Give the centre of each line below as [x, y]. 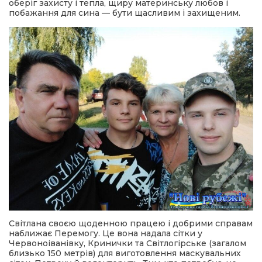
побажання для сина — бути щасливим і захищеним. [125, 13]
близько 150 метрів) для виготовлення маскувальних [125, 253]
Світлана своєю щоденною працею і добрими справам [131, 223]
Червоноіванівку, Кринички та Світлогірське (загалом [127, 243]
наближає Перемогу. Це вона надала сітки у [106, 233]
